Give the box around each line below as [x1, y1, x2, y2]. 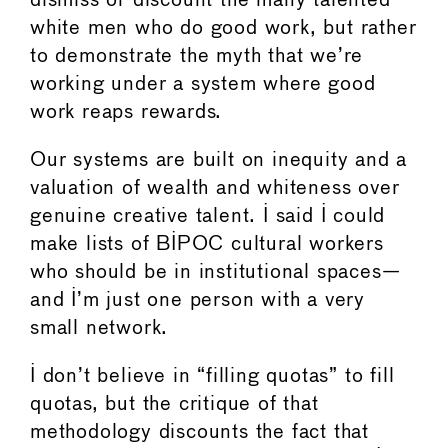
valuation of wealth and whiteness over [30, 178, 400, 198]
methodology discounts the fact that [30, 422, 369, 442]
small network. [30, 318, 169, 338]
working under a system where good [30, 74, 376, 94]
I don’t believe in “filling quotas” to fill [30, 366, 395, 386]
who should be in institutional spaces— [30, 262, 401, 282]
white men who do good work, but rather [30, 18, 417, 38]
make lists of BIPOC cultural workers [30, 234, 384, 254]
